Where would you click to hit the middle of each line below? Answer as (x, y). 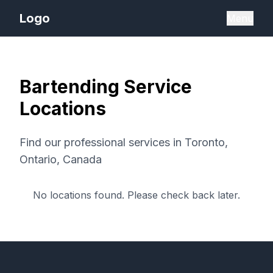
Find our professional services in (102, 142)
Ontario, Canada (61, 159)
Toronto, (206, 142)
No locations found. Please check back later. (136, 195)
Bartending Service (106, 87)
